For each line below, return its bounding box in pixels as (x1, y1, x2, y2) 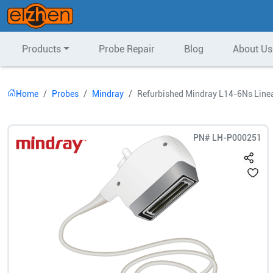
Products (22, 43, 61, 55)
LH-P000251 (212, 133, 262, 143)
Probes (52, 89, 79, 99)
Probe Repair (98, 43, 155, 55)
